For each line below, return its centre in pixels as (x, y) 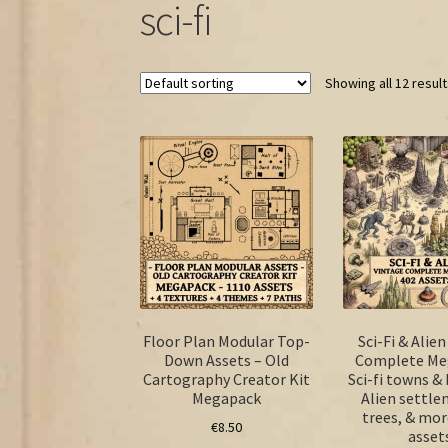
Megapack (227, 397)
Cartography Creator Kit (227, 378)
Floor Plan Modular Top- (227, 340)
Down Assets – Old (227, 359)
